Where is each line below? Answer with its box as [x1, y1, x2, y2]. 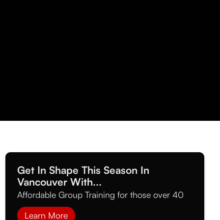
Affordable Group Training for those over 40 [17, 189, 184, 200]
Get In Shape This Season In [17, 163, 149, 176]
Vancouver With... [17, 175, 102, 188]
